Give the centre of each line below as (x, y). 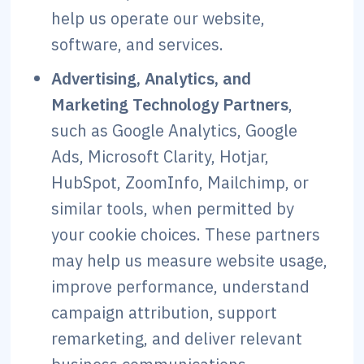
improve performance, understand (181, 286)
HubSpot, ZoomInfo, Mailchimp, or (180, 182)
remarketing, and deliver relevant (177, 338)
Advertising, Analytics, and (152, 78)
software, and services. (138, 44)
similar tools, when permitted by (173, 208)
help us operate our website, (158, 18)
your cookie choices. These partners (186, 234)
